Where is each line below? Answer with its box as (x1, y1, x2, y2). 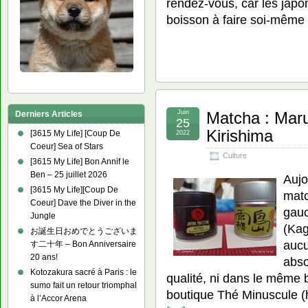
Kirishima (206, 126, 273, 146)
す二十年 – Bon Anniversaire (30, 239, 136, 249)
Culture (223, 151, 247, 160)
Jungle (30, 211, 56, 221)
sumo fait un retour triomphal (30, 280, 137, 290)
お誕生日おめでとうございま (30, 226, 137, 236)
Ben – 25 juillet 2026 (30, 170, 107, 179)
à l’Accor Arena (30, 294, 87, 303)
